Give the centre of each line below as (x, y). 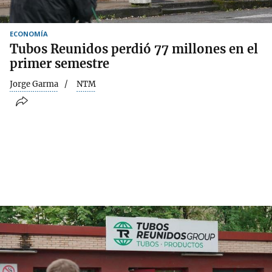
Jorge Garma (34, 84)
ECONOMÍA (29, 33)
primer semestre (59, 63)
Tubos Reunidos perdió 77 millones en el (134, 49)
